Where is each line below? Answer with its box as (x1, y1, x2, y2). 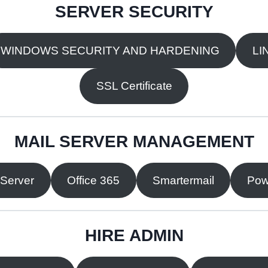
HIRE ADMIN (84, 226, 184, 245)
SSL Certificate (96, 80, 172, 93)
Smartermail (152, 173, 214, 187)
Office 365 (67, 173, 120, 187)
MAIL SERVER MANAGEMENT (14, 132, 254, 151)
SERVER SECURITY (54, 2, 214, 21)
